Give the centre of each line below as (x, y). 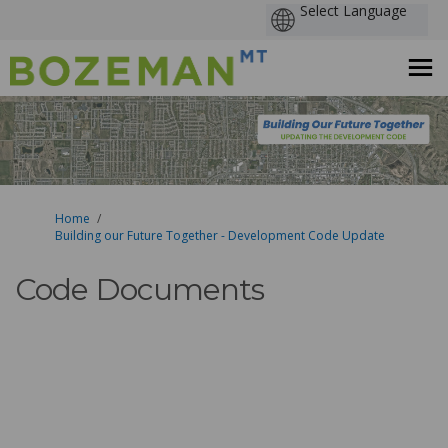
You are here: (52, 218)
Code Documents (140, 290)
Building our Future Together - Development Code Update (220, 236)
